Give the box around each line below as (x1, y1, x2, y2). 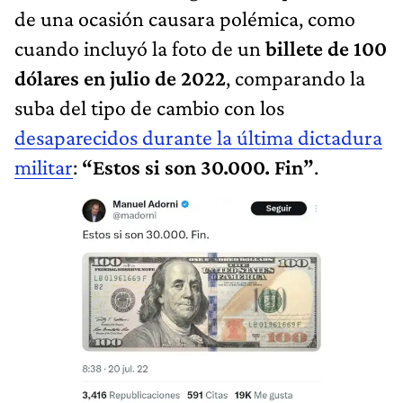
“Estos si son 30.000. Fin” (82, 154, 314, 179)
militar (14, 154, 73, 179)
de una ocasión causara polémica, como (14, 5, 355, 31)
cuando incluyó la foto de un (14, 35, 265, 60)
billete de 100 (265, 35, 387, 60)
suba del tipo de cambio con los (14, 94, 284, 120)
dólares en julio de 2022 (14, 65, 226, 90)
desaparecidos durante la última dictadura (14, 124, 382, 149)
